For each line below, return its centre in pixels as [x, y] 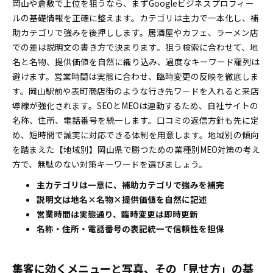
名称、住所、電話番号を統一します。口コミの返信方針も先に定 [136, 120]
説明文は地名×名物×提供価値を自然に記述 [122, 199]
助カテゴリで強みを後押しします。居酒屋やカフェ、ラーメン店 [135, 32]
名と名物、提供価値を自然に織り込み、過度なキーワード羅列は [136, 62]
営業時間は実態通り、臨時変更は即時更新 [117, 214]
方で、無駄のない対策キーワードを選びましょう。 [110, 164]
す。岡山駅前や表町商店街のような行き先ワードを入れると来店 [136, 91]
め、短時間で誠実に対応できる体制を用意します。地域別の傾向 [136, 135]
